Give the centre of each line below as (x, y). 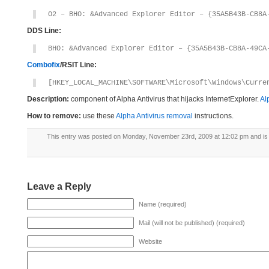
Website (150, 241)
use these (98, 116)
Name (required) (163, 204)
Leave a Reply (59, 186)
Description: (48, 99)
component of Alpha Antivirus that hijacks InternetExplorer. (165, 99)
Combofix (44, 65)
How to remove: (54, 116)
